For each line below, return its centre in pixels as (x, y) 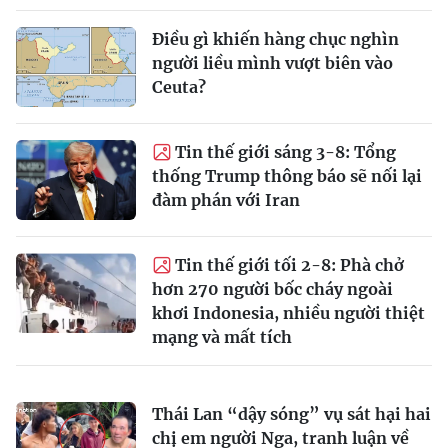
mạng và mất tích (222, 337)
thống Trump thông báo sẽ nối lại (287, 176)
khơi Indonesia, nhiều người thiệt (288, 313)
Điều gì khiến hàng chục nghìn (275, 39)
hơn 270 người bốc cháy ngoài (272, 289)
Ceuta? (179, 87)
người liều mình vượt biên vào (272, 63)
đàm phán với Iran (226, 200)
